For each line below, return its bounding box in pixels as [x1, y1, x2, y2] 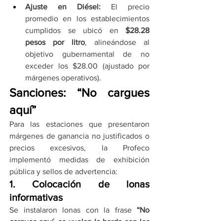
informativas [9, 192, 63, 203]
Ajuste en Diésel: [25, 2, 101, 11]
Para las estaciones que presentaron [9, 120, 149, 129]
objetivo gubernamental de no [25, 50, 149, 59]
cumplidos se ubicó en [25, 26, 125, 35]
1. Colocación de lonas [9, 179, 149, 190]
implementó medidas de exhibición [9, 155, 149, 164]
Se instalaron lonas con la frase [9, 206, 137, 215]
